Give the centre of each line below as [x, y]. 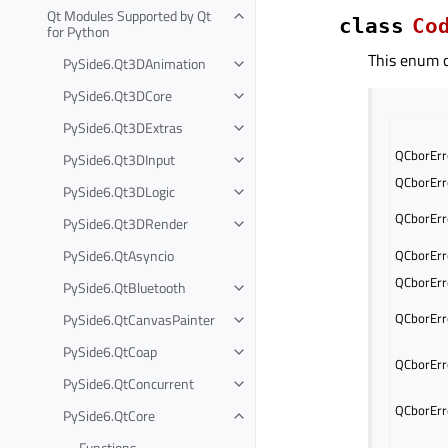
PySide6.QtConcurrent [128, 383]
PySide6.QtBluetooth [124, 287]
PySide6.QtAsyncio [118, 255]
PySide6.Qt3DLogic [119, 191]
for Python [78, 31]
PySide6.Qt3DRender [125, 223]
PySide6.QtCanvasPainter [139, 319]
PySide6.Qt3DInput [119, 159]
